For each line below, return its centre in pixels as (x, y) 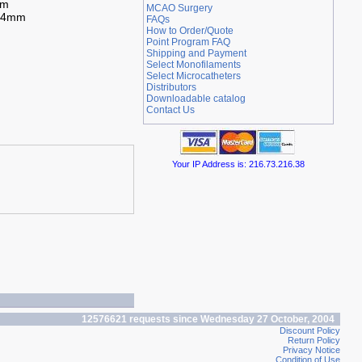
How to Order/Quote (189, 31)
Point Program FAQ (188, 42)
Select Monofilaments (193, 65)
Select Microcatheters (193, 76)
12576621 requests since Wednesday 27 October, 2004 (208, 319)
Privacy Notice (311, 350)
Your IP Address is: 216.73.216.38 (238, 164)
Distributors (171, 87)
